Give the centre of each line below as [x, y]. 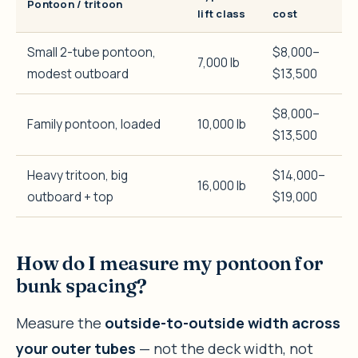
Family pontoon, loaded [94, 123]
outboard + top [70, 196]
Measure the [60, 322]
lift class [222, 13]
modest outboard [78, 73]
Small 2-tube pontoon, [91, 52]
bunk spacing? [82, 285]
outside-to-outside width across [223, 322]
